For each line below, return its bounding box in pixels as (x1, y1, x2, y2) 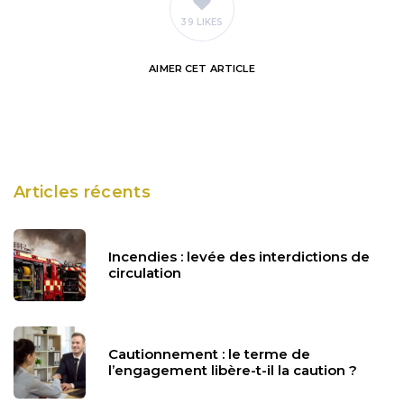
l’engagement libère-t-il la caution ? (108, 361, 357, 379)
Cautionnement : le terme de (108, 344, 310, 363)
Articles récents (14, 181, 151, 202)
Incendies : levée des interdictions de (108, 247, 370, 265)
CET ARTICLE (182, 61, 255, 75)
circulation (108, 263, 181, 281)
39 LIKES (180, 16, 224, 29)
